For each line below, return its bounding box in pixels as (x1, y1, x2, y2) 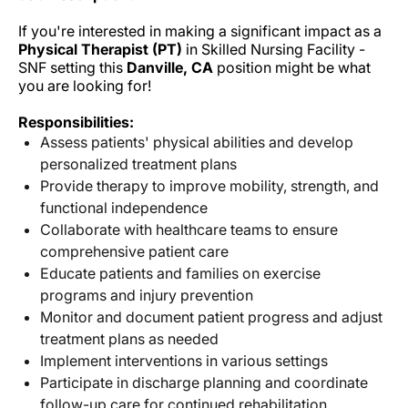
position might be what (213, 58, 371, 77)
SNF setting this (18, 58, 127, 77)
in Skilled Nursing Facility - (182, 40, 365, 59)
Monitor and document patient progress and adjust (40, 308, 382, 327)
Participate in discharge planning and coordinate (40, 373, 368, 393)
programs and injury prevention (40, 286, 253, 305)
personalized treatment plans (40, 155, 237, 174)
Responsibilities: (18, 113, 134, 132)
